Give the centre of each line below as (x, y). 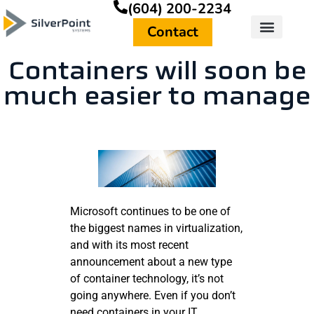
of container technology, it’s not (147, 278)
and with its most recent (129, 245)
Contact (173, 32)
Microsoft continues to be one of (150, 211)
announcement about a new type (151, 261)
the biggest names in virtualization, (156, 228)
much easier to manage (157, 98)
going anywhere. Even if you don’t (153, 295)
